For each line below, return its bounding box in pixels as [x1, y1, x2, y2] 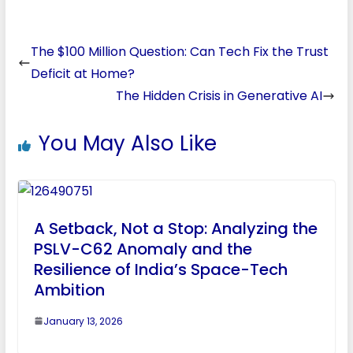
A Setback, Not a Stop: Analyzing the [33, 217, 318, 240]
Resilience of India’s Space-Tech [33, 258, 288, 281]
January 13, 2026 [43, 314, 123, 328]
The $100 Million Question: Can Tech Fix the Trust [30, 42, 329, 61]
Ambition [33, 278, 105, 301]
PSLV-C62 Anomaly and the [33, 237, 252, 260]
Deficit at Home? [30, 64, 135, 83]
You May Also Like [38, 128, 217, 158]
